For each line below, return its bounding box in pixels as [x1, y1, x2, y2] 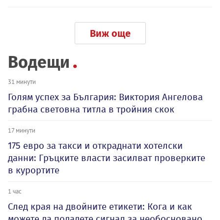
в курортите [8, 165, 59, 176]
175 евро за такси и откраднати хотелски [8, 140, 183, 151]
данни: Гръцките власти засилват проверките [8, 152, 205, 164]
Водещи [8, 52, 70, 72]
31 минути [8, 78, 36, 85]
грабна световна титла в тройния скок [8, 104, 174, 115]
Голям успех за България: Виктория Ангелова [8, 91, 203, 103]
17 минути [8, 126, 35, 134]
